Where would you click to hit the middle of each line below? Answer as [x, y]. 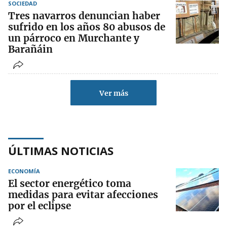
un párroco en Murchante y [74, 38]
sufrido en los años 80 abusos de [87, 27]
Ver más [113, 93]
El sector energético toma [70, 184]
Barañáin [30, 49]
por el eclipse [40, 206]
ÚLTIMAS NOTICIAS [61, 151]
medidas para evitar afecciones [83, 195]
